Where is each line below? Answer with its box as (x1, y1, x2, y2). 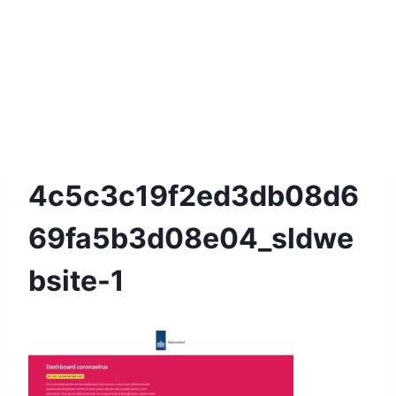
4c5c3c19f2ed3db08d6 (28, 179, 359, 214)
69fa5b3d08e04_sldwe (28, 221, 354, 256)
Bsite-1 (28, 263, 125, 299)
